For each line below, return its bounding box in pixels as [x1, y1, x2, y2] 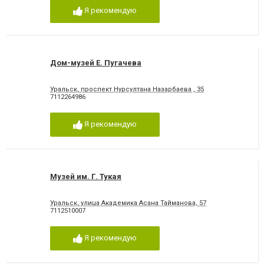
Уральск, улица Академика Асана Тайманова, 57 [50, 199, 206, 207]
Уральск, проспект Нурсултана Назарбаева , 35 [50, 85, 204, 94]
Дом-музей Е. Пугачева [50, 58, 141, 68]
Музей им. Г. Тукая [50, 171, 121, 181]
